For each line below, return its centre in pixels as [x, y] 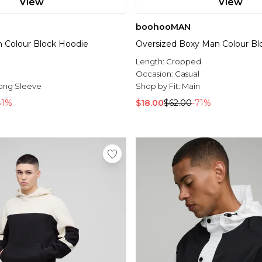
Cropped [184, 62]
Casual [187, 74]
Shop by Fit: [159, 86]
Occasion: [155, 74]
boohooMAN [163, 27]
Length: [151, 62]
